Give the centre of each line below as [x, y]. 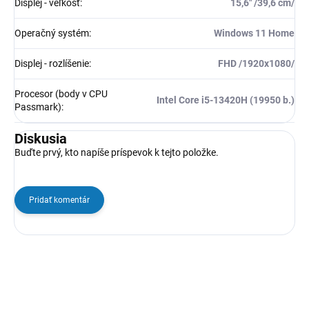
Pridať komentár [59, 200]
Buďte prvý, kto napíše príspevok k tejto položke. [117, 153]
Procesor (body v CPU [61, 94]
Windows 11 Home [254, 33]
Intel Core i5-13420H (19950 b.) [226, 100]
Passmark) [38, 107]
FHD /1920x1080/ [256, 64]
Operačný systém [52, 33]
